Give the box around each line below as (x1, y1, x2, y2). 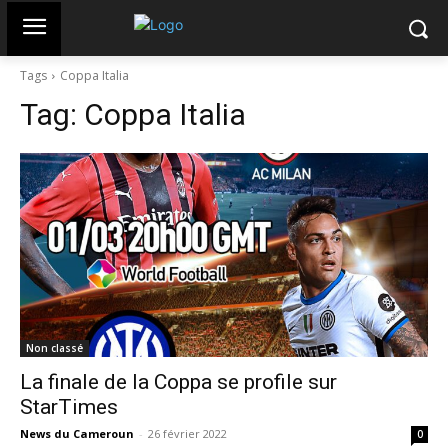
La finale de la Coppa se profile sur (20, 370, 337, 394)
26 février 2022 (148, 426, 227, 441)
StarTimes (20, 395, 118, 419)
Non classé (26, 341, 83, 355)
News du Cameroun (20, 426, 134, 441)
